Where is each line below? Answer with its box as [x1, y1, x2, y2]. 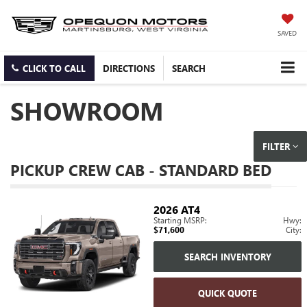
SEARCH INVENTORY [184, 251, 271, 263]
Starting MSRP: [153, 214, 207, 226]
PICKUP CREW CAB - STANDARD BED [10, 160, 271, 181]
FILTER [262, 140, 293, 153]
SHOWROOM [10, 94, 163, 127]
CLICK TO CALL [23, 62, 86, 75]
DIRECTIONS [103, 62, 155, 75]
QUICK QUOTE [198, 287, 257, 299]
